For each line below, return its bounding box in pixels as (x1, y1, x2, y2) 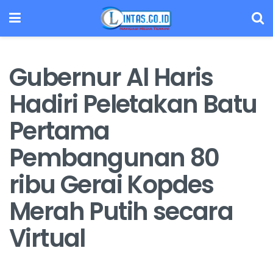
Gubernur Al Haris (9, 60, 213, 94)
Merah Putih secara (9, 194, 233, 229)
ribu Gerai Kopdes (9, 167, 214, 202)
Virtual (9, 221, 85, 255)
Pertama (9, 113, 110, 148)
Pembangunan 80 (9, 140, 219, 175)
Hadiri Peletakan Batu (9, 87, 257, 121)
